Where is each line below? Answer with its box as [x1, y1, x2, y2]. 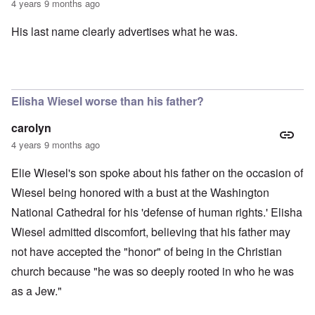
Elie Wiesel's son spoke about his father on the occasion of [11, 165, 303, 181]
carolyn [11, 120, 51, 136]
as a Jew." [11, 283, 62, 300]
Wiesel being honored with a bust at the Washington [11, 184, 269, 201]
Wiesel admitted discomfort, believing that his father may [11, 224, 290, 240]
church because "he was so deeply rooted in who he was [11, 263, 294, 280]
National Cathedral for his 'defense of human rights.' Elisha [11, 204, 302, 221]
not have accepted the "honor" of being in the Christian [11, 243, 282, 260]
